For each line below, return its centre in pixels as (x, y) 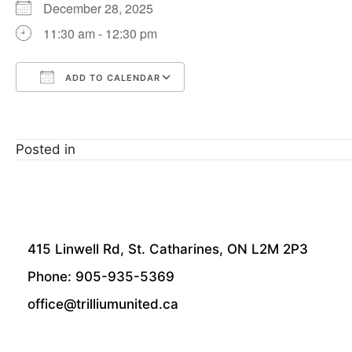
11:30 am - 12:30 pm (100, 33)
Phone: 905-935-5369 (103, 277)
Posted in (46, 149)
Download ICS (86, 106)
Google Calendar (250, 106)
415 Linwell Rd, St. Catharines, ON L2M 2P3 (168, 249)
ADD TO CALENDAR (111, 78)
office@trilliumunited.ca (103, 304)
